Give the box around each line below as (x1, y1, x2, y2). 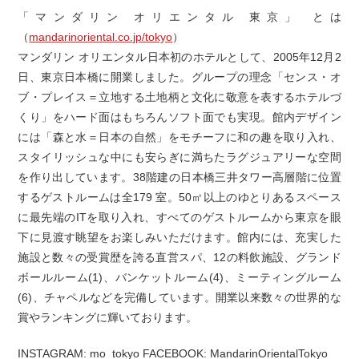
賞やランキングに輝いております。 (18, 311, 198, 325)
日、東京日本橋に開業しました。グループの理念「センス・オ (18, 71, 341, 84)
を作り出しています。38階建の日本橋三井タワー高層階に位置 (18, 171, 341, 184)
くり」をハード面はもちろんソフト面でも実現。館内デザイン (18, 111, 341, 124)
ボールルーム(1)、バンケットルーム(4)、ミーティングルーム (18, 271, 341, 284)
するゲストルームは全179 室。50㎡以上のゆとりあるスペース (18, 191, 341, 204)
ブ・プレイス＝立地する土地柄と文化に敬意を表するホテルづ (18, 91, 341, 104)
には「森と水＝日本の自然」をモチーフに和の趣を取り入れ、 (18, 131, 341, 144)
